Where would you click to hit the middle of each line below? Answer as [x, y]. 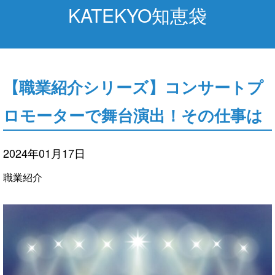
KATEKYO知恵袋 [137, 15]
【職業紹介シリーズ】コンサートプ [133, 87]
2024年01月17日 [44, 153]
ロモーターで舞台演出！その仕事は [133, 115]
